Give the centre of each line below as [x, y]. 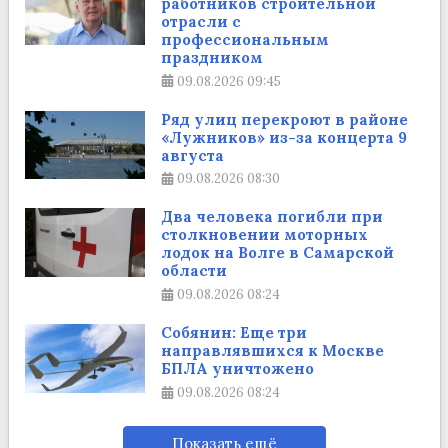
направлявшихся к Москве [272, 351]
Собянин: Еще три [233, 333]
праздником [211, 57]
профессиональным [244, 39]
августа [192, 155]
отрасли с [200, 21]
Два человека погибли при [271, 217]
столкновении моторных [264, 235]
